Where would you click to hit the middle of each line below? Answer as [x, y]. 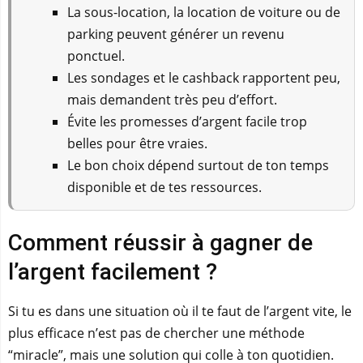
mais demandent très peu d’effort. [172, 100]
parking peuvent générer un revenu [176, 34]
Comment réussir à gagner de [160, 243]
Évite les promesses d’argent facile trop [187, 122]
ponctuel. [96, 56]
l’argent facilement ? [113, 272]
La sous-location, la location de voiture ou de [204, 12]
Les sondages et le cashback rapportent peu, [204, 78]
